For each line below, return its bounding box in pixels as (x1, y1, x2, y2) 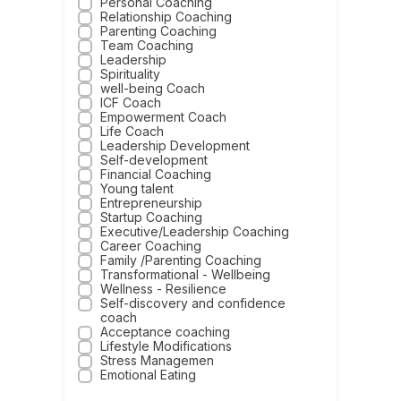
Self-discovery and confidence (100, 295, 286, 311)
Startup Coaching (100, 209, 203, 226)
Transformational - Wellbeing (100, 267, 271, 283)
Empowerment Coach (100, 109, 227, 125)
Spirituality (100, 66, 161, 82)
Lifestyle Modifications (100, 338, 233, 354)
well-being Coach (100, 81, 206, 97)
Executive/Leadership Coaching (100, 224, 290, 240)
